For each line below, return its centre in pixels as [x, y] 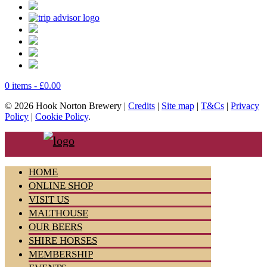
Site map [178, 105]
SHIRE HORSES [63, 240]
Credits [142, 105]
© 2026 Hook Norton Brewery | [66, 105]
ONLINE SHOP [61, 185]
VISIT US [49, 199]
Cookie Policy [62, 116]
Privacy [245, 105]
